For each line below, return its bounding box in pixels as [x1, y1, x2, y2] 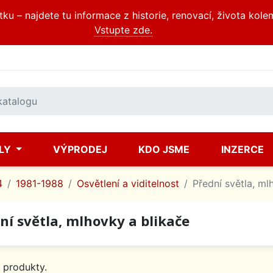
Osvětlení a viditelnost [77, 177, 179, 190]
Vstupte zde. [94, 24, 152, 36]
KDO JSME [138, 143, 190, 155]
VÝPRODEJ [53, 143, 108, 155]
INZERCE [221, 143, 264, 155]
